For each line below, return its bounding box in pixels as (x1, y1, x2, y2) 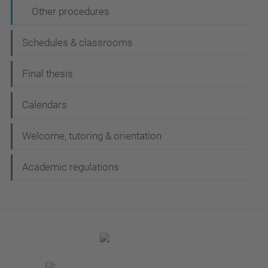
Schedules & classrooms (22, 36, 133, 48)
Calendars (22, 99, 67, 111)
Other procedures (32, 5, 109, 17)
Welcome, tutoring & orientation (22, 130, 162, 142)
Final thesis (22, 68, 73, 80)
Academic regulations (22, 161, 119, 173)
